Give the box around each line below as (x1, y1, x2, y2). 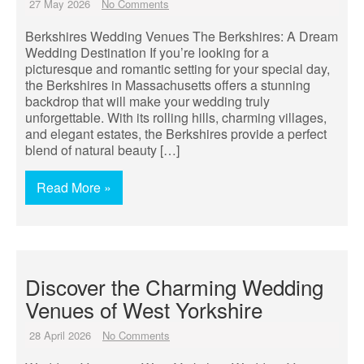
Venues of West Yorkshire (25, 294, 262, 324)
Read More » (37, 178, 111, 197)
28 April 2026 (29, 327, 91, 343)
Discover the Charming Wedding (25, 271, 323, 301)
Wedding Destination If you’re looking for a (25, 43, 269, 62)
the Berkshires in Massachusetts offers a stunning (25, 76, 310, 94)
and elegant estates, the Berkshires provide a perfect (25, 124, 327, 143)
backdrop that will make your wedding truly (25, 92, 270, 110)
